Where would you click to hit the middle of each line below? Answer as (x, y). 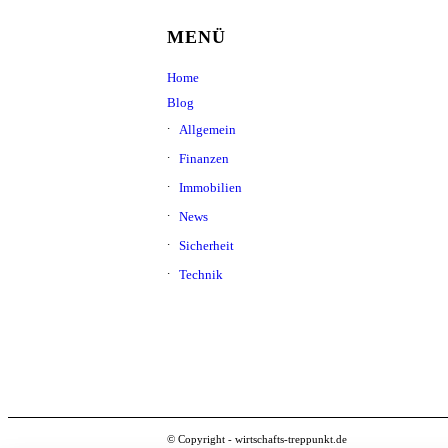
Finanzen (204, 159)
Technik (201, 275)
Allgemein (207, 130)
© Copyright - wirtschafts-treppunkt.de (257, 439)
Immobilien (210, 188)
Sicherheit (206, 246)
